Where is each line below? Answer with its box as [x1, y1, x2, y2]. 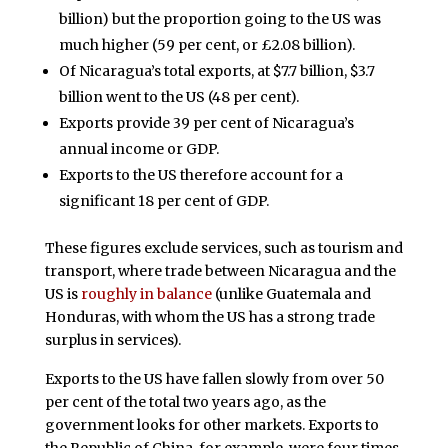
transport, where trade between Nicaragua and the [44, 261, 396, 280]
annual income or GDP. [58, 139, 219, 158]
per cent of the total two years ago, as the [44, 393, 326, 412]
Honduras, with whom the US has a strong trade [44, 307, 375, 326]
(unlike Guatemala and [211, 284, 371, 303]
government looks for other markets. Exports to [44, 416, 379, 435]
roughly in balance [80, 284, 212, 303]
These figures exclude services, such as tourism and [44, 238, 403, 257]
